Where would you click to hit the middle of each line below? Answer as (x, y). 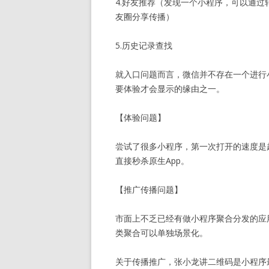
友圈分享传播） (145, 17)
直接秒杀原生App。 (152, 161)
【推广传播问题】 (149, 189)
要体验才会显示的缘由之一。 (170, 89)
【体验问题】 (141, 117)
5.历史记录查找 (144, 45)
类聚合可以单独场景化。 (162, 233)
